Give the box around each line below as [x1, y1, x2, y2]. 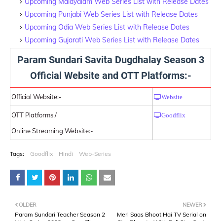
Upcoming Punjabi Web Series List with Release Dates [25, 9, 198, 19]
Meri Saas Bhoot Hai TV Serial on [117, 210, 206, 218]
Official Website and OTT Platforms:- [30, 69, 191, 81]
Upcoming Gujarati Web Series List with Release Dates [25, 35, 199, 44]
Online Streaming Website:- [11, 126, 93, 135]
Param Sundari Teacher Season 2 [15, 210, 105, 218]
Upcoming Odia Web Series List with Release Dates [25, 22, 189, 32]
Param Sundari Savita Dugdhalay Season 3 [17, 53, 204, 66]
